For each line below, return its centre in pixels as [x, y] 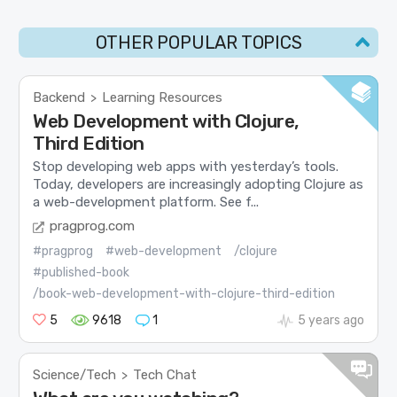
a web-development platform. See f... [146, 202]
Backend [59, 98]
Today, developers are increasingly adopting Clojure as [198, 185]
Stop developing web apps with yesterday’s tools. [186, 167]
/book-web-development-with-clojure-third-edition [184, 293]
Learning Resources [163, 98]
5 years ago [331, 320]
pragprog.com [93, 226]
